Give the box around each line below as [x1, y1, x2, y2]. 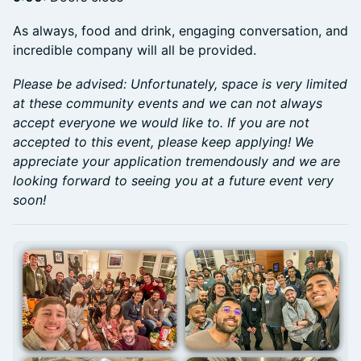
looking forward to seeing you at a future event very [13, 172, 334, 189]
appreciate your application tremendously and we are [13, 153, 340, 170]
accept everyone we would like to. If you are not [13, 114, 309, 131]
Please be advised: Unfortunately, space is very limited [13, 76, 347, 93]
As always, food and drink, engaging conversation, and [13, 23, 348, 39]
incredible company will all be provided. [13, 42, 256, 59]
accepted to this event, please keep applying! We [13, 134, 313, 151]
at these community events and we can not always [13, 95, 322, 112]
